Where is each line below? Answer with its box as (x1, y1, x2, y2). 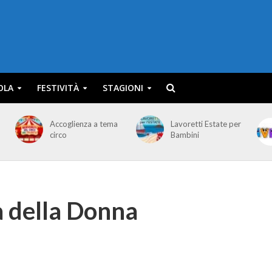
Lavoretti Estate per (170, 119, 241, 129)
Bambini (170, 130, 199, 140)
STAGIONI (102, 82, 143, 93)
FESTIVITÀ (36, 82, 79, 93)
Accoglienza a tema (49, 119, 118, 129)
